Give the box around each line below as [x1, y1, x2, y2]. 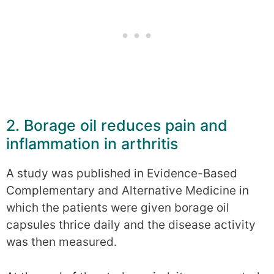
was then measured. [6, 235, 117, 250]
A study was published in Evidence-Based [6, 166, 237, 181]
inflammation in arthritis [6, 135, 178, 154]
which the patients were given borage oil [6, 201, 229, 215]
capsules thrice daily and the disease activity [6, 218, 256, 232]
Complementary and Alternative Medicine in [6, 183, 249, 198]
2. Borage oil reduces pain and [6, 116, 228, 135]
